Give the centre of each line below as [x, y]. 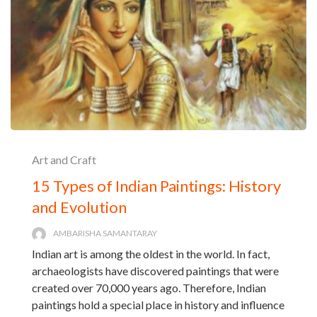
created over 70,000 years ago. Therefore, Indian [149, 287]
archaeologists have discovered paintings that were [155, 270]
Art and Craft [64, 159]
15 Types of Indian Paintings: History [156, 185]
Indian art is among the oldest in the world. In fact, [151, 253]
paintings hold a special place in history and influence [158, 304]
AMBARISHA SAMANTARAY [105, 233]
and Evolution [79, 207]
